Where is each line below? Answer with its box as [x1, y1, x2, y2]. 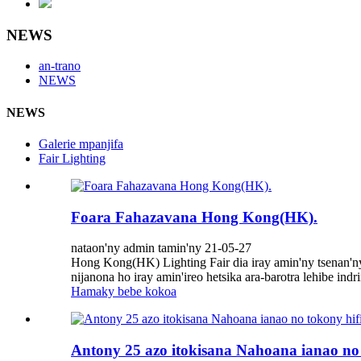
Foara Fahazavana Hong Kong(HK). [71, 208, 317, 226]
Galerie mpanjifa [39, 136, 123, 151]
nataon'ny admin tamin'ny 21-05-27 [71, 241, 251, 255]
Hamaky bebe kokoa [71, 284, 176, 299]
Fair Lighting [39, 151, 106, 165]
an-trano [39, 59, 81, 73]
